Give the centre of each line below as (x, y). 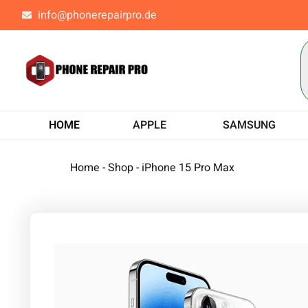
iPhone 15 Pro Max (188, 167)
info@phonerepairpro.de (97, 15)
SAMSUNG (249, 125)
